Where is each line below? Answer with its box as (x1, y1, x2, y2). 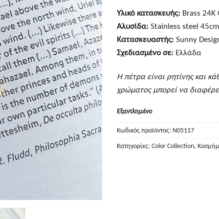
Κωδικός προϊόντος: (117, 126, 173, 135)
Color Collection (152, 142, 194, 151)
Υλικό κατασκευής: (117, 8, 180, 19)
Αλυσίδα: (117, 21, 149, 32)
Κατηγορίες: (117, 142, 152, 151)
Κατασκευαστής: (117, 34, 174, 45)
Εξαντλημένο (117, 107, 152, 116)
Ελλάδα (174, 47, 201, 58)
